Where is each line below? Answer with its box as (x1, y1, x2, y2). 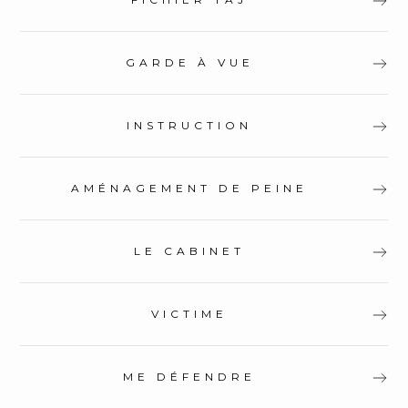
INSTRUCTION (127, 117, 252, 132)
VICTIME (151, 306, 228, 321)
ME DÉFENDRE (123, 369, 256, 383)
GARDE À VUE (125, 55, 254, 69)
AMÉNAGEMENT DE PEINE (71, 180, 308, 195)
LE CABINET (134, 243, 245, 258)
